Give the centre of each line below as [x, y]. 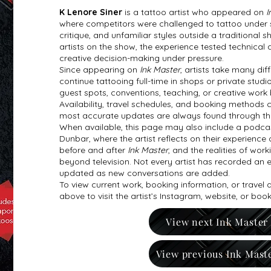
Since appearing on [99, 70]
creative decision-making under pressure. [141, 58]
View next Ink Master [217, 222]
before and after [93, 150]
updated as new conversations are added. [144, 173]
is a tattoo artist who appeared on [194, 12]
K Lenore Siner [90, 12]
